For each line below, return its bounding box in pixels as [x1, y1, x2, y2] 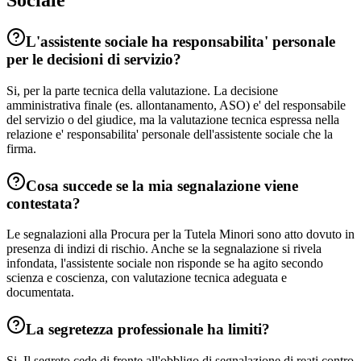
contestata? [6, 194, 81, 212]
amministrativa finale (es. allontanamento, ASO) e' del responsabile [6, 98, 346, 112]
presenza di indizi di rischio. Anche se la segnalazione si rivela [6, 242, 322, 256]
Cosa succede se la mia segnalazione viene [26, 176, 298, 194]
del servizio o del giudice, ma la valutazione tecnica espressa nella [6, 112, 339, 127]
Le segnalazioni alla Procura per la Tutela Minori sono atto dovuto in [6, 227, 355, 242]
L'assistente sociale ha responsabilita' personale [26, 33, 335, 51]
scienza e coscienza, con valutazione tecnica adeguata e [6, 271, 287, 285]
